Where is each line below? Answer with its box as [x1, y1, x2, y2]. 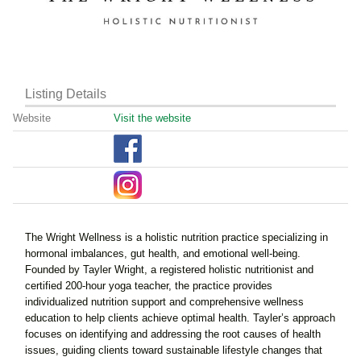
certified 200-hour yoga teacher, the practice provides [25, 279, 272, 292]
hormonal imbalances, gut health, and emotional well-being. [25, 247, 301, 259]
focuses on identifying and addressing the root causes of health [25, 327, 321, 340]
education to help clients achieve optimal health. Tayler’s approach [25, 311, 335, 324]
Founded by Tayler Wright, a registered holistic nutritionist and [25, 263, 313, 276]
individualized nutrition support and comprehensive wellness [25, 295, 304, 308]
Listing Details [25, 86, 106, 101]
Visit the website [113, 112, 191, 125]
